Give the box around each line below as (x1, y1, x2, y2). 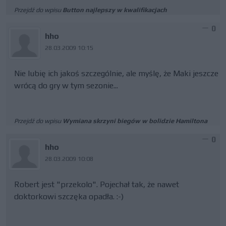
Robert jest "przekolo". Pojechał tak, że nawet (14, 180, 179, 189)
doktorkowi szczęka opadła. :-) (14, 192, 124, 201)
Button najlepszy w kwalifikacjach (63, 6, 167, 14)
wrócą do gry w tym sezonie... (14, 81, 118, 90)
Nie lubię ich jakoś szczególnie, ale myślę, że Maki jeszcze (14, 69, 218, 78)
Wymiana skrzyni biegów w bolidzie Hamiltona (63, 117, 207, 125)
